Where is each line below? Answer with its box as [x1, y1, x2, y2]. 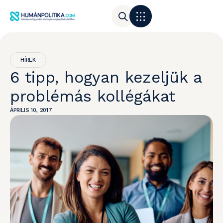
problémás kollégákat [10, 87, 175, 106]
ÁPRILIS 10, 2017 [10, 107, 52, 113]
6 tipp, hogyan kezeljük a [10, 68, 202, 87]
